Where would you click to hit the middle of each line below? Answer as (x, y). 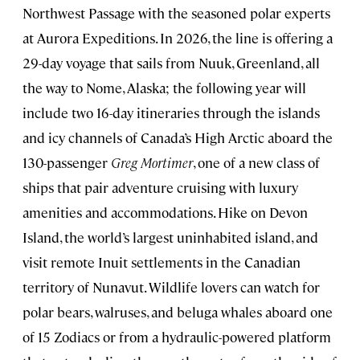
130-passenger (67, 163)
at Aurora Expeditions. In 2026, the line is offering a (178, 38)
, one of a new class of (256, 163)
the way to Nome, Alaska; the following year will (164, 88)
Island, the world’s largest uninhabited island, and (170, 237)
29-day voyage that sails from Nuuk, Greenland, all (171, 63)
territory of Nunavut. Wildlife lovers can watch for (171, 287)
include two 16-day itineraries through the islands (171, 113)
